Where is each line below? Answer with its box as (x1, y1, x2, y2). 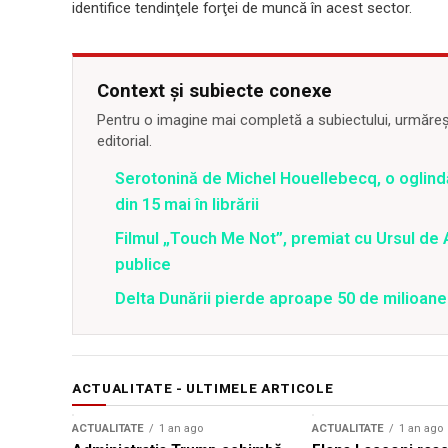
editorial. (97, 132, 152, 151)
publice (115, 255, 171, 275)
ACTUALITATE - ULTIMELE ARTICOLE (72, 381, 334, 397)
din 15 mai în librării (115, 195, 259, 215)
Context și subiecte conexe (97, 80, 332, 102)
